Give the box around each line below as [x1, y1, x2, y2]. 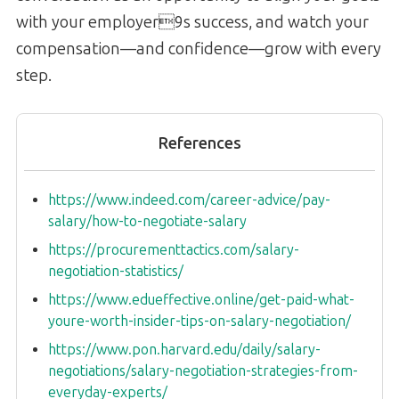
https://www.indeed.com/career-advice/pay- [48, 191, 330, 209]
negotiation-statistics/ [48, 263, 183, 281]
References [158, 134, 241, 154]
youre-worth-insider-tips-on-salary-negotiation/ [48, 313, 351, 330]
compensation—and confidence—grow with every [16, 39, 381, 60]
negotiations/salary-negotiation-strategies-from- [48, 362, 358, 380]
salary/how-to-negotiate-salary [48, 213, 247, 231]
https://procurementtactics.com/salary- [48, 241, 299, 259]
